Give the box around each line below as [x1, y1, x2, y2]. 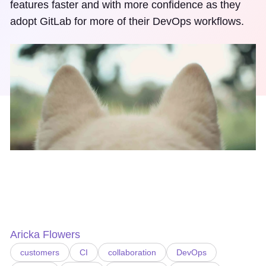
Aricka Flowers [10, 228, 80, 240]
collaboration [108, 247, 156, 257]
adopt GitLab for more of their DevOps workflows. [10, 15, 244, 27]
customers [20, 247, 59, 257]
